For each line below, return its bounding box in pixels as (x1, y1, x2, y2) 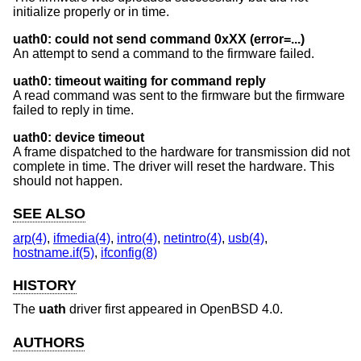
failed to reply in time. (13, 103, 134, 118)
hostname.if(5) (13, 245, 94, 259)
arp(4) (13, 230, 47, 245)
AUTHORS (13, 334, 85, 351)
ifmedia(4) (53, 230, 110, 245)
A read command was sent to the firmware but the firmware (13, 89, 345, 103)
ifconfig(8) (101, 245, 157, 259)
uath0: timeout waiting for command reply (13, 74, 266, 89)
